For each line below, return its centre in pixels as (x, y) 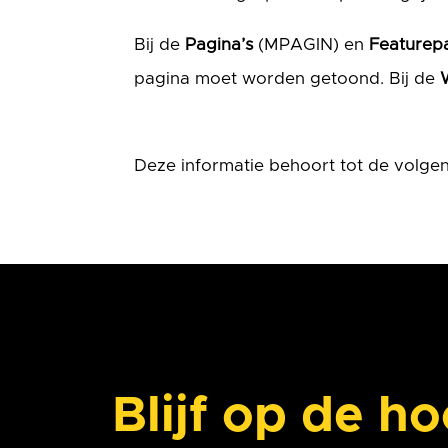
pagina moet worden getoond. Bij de (287, 78)
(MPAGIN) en (311, 44)
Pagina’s (219, 44)
